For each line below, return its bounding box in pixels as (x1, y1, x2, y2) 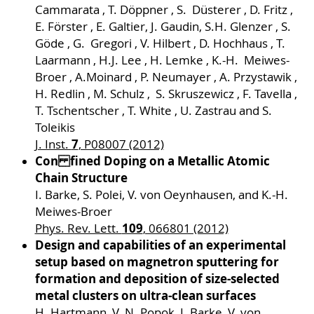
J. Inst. (34, 137, 71, 153)
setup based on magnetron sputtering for (34, 254, 279, 271)
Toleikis (34, 120, 75, 136)
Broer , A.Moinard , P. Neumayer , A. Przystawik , (34, 69, 297, 86)
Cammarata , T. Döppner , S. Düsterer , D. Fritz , (34, 2, 293, 18)
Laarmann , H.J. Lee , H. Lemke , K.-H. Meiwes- (34, 53, 289, 69)
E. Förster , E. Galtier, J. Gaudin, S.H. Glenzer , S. (34, 19, 291, 35)
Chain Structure (34, 170, 128, 186)
